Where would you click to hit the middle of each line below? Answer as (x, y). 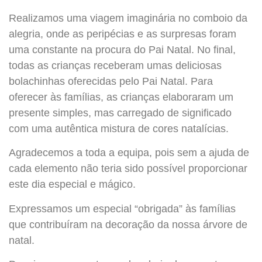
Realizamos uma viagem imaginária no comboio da (128, 18)
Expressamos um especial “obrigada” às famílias (122, 208)
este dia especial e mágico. (72, 185)
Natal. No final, (201, 49)
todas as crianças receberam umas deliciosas (115, 65)
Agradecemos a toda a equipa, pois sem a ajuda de (129, 153)
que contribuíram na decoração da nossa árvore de (128, 224)
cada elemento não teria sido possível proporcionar (128, 169)
